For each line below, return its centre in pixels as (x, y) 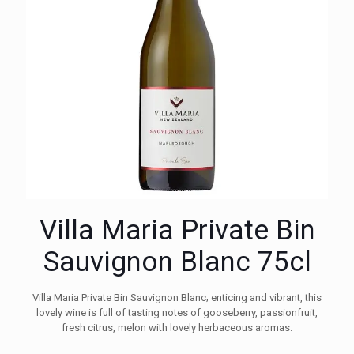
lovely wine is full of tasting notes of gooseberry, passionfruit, (177, 313)
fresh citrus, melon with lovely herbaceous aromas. (177, 328)
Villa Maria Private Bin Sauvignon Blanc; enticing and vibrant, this (177, 298)
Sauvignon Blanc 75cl (177, 262)
